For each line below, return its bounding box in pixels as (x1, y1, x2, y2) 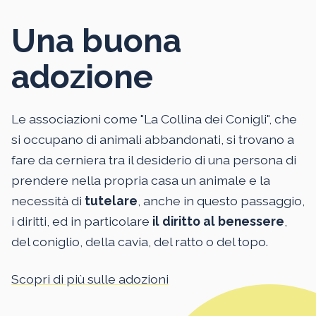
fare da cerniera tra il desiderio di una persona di (11, 152, 296, 167)
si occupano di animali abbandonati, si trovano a (11, 131, 294, 147)
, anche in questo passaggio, (138, 193, 305, 208)
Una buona (11, 20, 181, 60)
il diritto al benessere (152, 213, 284, 229)
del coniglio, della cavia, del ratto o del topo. (11, 233, 268, 249)
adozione (11, 56, 153, 96)
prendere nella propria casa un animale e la (11, 172, 270, 188)
